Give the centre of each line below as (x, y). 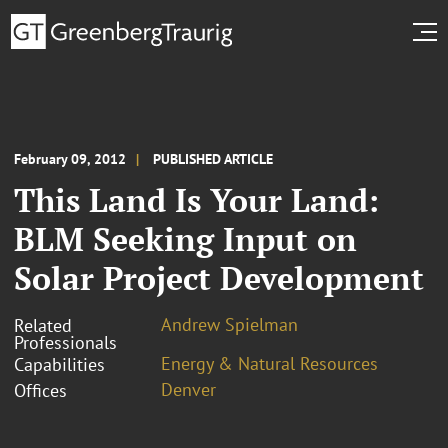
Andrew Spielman (229, 324)
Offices (40, 390)
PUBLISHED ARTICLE (213, 158)
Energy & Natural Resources (269, 363)
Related (43, 325)
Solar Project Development (219, 277)
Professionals (65, 342)
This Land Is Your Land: (196, 199)
